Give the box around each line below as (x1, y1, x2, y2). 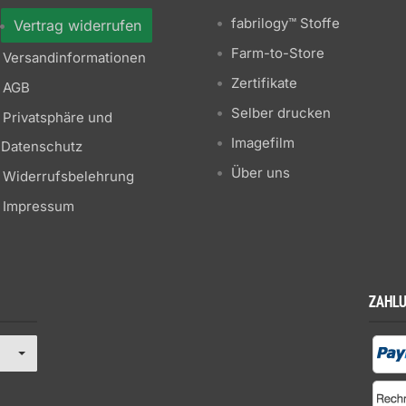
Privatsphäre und (3, 109, 112, 126)
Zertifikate (231, 74, 297, 92)
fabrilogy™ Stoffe (231, 14, 340, 32)
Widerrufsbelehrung (3, 168, 134, 185)
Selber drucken (231, 104, 331, 121)
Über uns (231, 164, 290, 181)
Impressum (3, 198, 74, 215)
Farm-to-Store (231, 44, 324, 62)
